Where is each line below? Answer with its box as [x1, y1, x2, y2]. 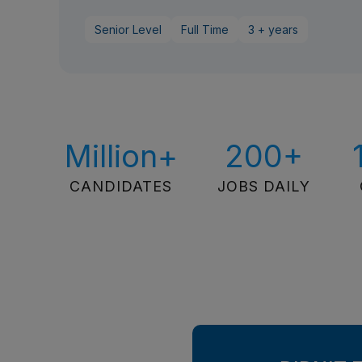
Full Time [181, 23, 229, 36]
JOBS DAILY [217, 178, 311, 195]
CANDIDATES [69, 178, 173, 195]
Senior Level [95, 23, 162, 36]
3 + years [248, 23, 299, 36]
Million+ [64, 137, 178, 175]
